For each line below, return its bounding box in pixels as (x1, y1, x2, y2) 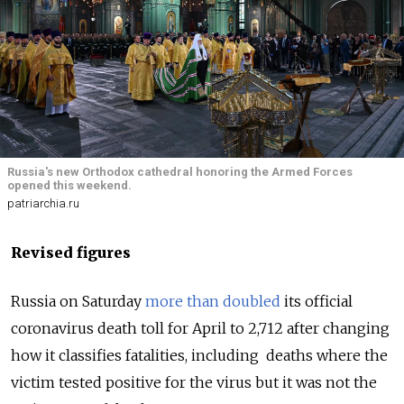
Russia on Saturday (11, 292, 145, 311)
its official (280, 292, 353, 311)
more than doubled (145, 292, 280, 311)
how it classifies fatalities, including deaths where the (11, 346, 388, 365)
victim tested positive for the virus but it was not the (11, 373, 377, 392)
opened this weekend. (7, 179, 132, 192)
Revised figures (11, 243, 131, 262)
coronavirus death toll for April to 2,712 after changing (11, 319, 390, 338)
